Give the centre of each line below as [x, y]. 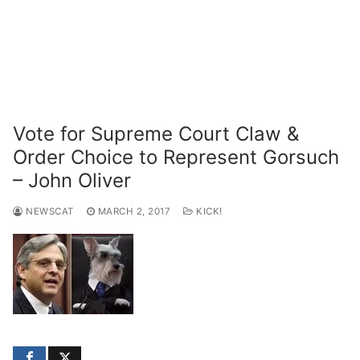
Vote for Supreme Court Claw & [156, 133]
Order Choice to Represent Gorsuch [176, 157]
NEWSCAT [48, 211]
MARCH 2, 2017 [134, 211]
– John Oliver [72, 180]
